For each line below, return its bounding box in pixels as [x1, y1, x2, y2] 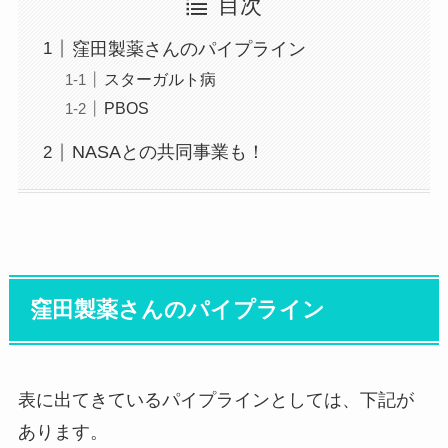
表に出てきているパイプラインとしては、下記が [17, 389, 414, 410]
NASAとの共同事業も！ [71, 142, 265, 163]
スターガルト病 [103, 69, 216, 88]
